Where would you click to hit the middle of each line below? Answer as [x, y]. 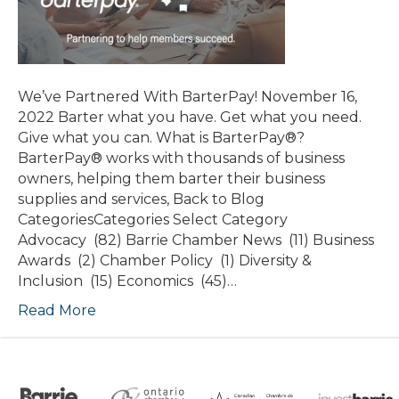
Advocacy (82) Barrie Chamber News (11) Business [196, 240]
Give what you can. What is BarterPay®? [161, 137]
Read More [57, 310]
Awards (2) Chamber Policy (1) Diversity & [165, 260]
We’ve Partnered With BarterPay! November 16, [187, 96]
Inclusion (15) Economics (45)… [127, 281]
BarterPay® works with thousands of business [181, 158]
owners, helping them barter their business [171, 178]
